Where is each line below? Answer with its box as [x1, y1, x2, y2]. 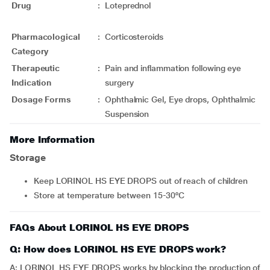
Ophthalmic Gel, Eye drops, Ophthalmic [105, 95, 256, 104]
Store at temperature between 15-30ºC [39, 190, 185, 200]
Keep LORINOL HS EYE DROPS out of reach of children [39, 176, 248, 186]
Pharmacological [11, 32, 80, 42]
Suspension [105, 109, 149, 119]
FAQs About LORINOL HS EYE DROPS [10, 222, 189, 233]
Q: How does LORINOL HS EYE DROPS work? [10, 243, 226, 255]
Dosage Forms [11, 95, 72, 104]
